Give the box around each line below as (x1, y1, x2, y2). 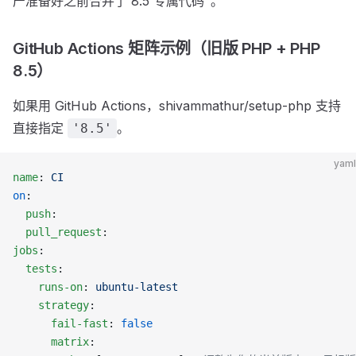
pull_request (13, 226, 102, 238)
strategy (13, 299, 89, 311)
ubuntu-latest (95, 281, 178, 293)
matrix (13, 335, 89, 348)
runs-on (13, 281, 83, 293)
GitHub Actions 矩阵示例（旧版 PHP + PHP (13, 39, 320, 58)
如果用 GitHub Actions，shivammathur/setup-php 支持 (13, 98, 341, 114)
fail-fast (13, 317, 108, 330)
